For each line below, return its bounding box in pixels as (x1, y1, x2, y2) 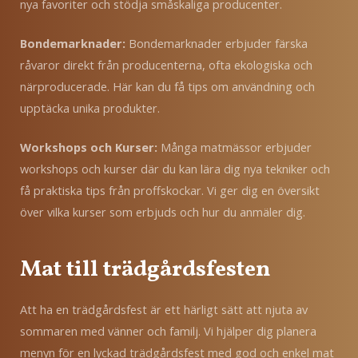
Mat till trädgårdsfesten (20, 253, 271, 285)
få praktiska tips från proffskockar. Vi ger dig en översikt (20, 181, 320, 198)
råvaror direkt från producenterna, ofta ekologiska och (20, 57, 312, 74)
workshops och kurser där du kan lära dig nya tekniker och (20, 160, 330, 177)
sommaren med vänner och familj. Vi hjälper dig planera (20, 322, 316, 339)
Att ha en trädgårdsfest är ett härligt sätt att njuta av (20, 300, 308, 317)
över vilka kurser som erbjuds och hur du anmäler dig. (20, 203, 305, 220)
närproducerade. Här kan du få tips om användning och (20, 78, 315, 95)
